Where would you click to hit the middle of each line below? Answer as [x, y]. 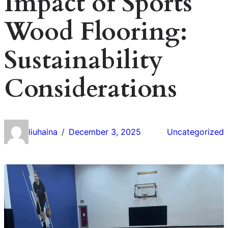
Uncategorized [195, 132]
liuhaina [43, 132]
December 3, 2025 [105, 132]
